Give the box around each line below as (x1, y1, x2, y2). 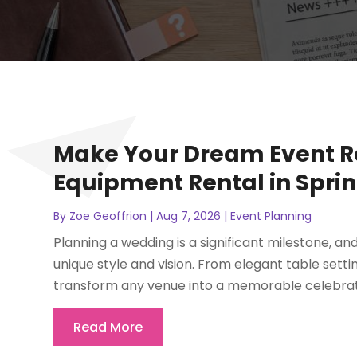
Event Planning (230, 207, 312, 224)
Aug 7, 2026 (156, 207, 222, 224)
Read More (73, 317, 143, 336)
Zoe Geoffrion (69, 207, 147, 224)
